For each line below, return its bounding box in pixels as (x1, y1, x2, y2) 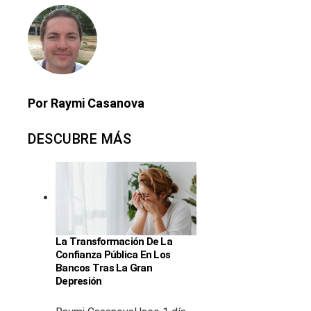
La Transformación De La (56, 235, 172, 248)
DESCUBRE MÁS (28, 131, 131, 148)
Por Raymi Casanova (28, 96, 144, 111)
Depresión (56, 274, 102, 287)
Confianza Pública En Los (56, 248, 170, 261)
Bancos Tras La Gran (56, 261, 152, 274)
